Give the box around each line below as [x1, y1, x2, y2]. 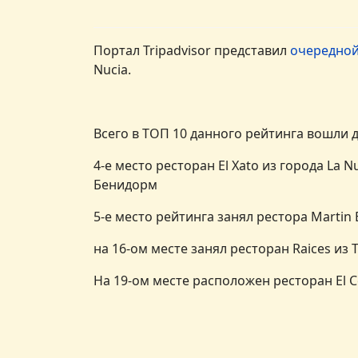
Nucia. [93, 60, 131, 78]
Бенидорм [93, 175, 157, 193]
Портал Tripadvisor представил [93, 41, 290, 59]
